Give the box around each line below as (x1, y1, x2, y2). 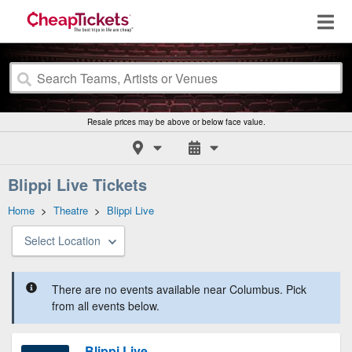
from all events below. (52, 298, 159, 313)
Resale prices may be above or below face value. (86, 116, 266, 127)
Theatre (53, 203, 88, 218)
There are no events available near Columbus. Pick (52, 281, 306, 297)
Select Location (24, 233, 101, 248)
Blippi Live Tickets (8, 173, 147, 196)
